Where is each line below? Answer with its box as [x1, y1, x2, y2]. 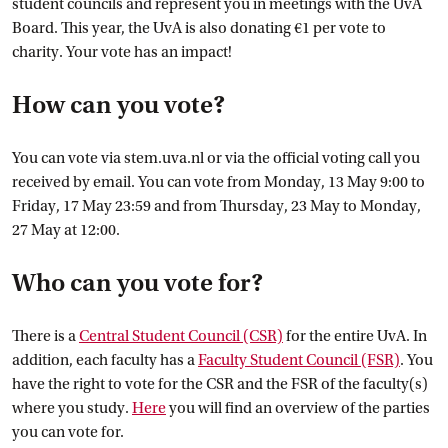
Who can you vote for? [12, 268, 263, 298]
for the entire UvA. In [283, 327, 427, 345]
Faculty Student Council [198, 351, 358, 369]
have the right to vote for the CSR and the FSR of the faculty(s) [12, 375, 428, 393]
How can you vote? [12, 90, 225, 120]
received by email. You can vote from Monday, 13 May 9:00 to [12, 173, 425, 191]
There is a [12, 327, 79, 345]
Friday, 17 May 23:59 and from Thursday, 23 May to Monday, [12, 197, 421, 215]
